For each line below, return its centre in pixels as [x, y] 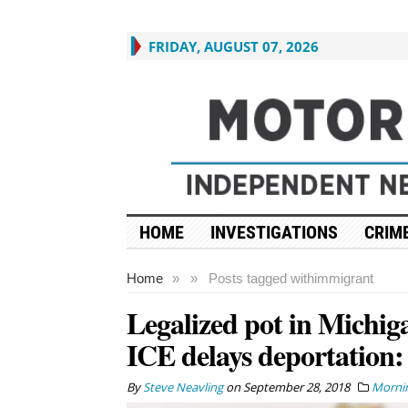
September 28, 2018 [296, 387]
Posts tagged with [261, 278]
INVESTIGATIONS [274, 232]
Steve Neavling [183, 387]
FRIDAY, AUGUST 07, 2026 [233, 46]
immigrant [343, 278]
